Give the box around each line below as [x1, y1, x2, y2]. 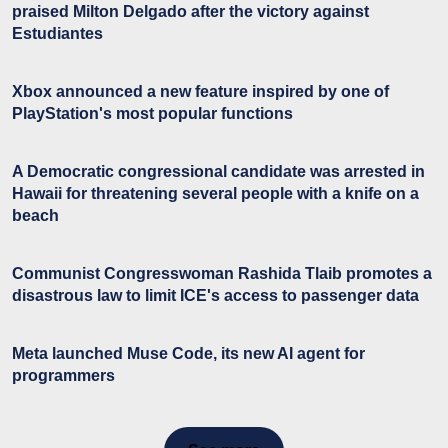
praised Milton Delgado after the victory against [12, 2, 369, 20]
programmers [12, 366, 115, 384]
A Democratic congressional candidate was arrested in [12, 162, 425, 180]
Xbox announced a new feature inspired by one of [12, 82, 389, 100]
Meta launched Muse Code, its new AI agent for [12, 344, 365, 362]
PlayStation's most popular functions [12, 104, 293, 122]
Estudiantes [12, 24, 103, 42]
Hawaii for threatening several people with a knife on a [12, 184, 419, 202]
